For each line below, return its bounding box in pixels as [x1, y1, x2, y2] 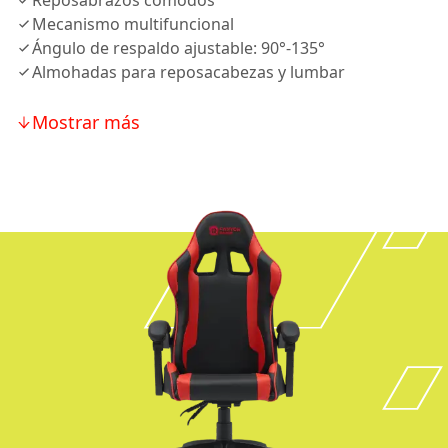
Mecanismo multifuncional [32, 13, 234, 35]
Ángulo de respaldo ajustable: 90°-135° [32, 37, 325, 59]
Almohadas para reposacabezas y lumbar [32, 61, 345, 83]
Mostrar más [32, 110, 140, 134]
